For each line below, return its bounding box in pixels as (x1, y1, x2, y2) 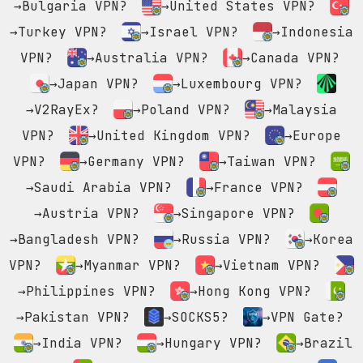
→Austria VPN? (34, 205, 139, 223)
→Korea (305, 231, 353, 249)
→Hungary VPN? (156, 335, 262, 352)
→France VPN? (206, 179, 303, 197)
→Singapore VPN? (173, 205, 295, 223)
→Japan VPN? (49, 75, 139, 93)
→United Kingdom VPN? (88, 127, 250, 145)
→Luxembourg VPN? (173, 75, 302, 93)
